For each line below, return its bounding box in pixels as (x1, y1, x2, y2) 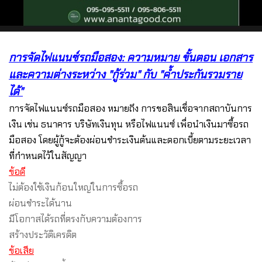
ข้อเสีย (9, 244, 34, 257)
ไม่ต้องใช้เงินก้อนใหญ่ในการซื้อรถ (9, 181, 138, 194)
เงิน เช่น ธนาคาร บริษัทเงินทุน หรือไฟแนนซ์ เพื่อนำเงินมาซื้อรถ (9, 118, 249, 130)
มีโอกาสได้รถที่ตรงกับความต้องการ (9, 212, 142, 225)
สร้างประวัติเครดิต (9, 228, 77, 241)
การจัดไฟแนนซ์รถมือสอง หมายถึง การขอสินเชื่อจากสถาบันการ (9, 102, 252, 115)
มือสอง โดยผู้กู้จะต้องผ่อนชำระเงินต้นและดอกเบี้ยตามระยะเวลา (9, 133, 251, 146)
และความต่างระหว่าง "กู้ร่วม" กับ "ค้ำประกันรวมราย (9, 67, 242, 82)
